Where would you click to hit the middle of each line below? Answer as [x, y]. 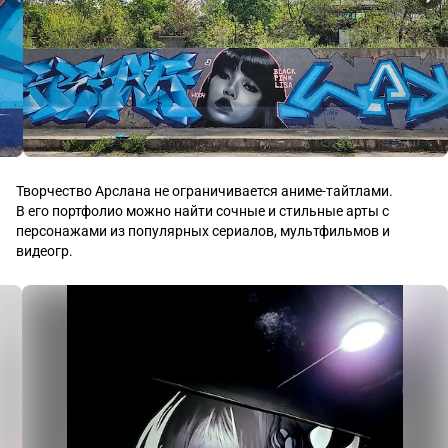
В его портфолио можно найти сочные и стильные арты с [202, 210]
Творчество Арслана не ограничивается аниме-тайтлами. [207, 190]
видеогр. [44, 250]
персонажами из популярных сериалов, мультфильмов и [203, 230]
